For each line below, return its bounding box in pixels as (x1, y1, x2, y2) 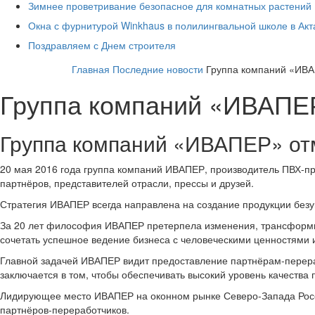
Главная (72, 61, 110, 76)
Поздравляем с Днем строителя (28, 37, 176, 52)
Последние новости (112, 61, 203, 76)
